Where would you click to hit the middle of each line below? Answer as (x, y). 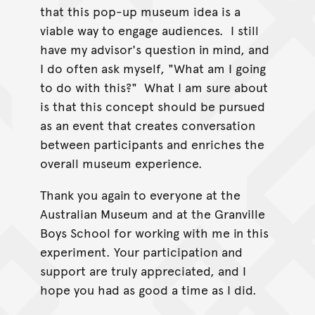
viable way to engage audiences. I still (149, 30)
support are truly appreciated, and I (143, 271)
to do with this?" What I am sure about (154, 87)
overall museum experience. (121, 163)
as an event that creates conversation (147, 125)
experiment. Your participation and (141, 252)
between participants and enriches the (152, 144)
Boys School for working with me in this (154, 233)
